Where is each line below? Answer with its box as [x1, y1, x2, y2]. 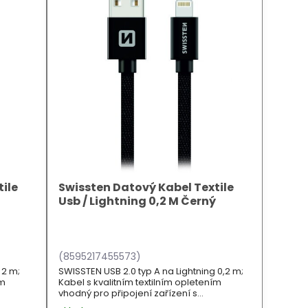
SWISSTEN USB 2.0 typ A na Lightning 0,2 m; [58, 264, 244, 278]
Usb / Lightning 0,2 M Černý [58, 192, 217, 209]
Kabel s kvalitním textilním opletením [58, 275, 222, 289]
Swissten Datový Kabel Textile [58, 179, 234, 195]
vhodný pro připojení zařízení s [58, 286, 198, 300]
